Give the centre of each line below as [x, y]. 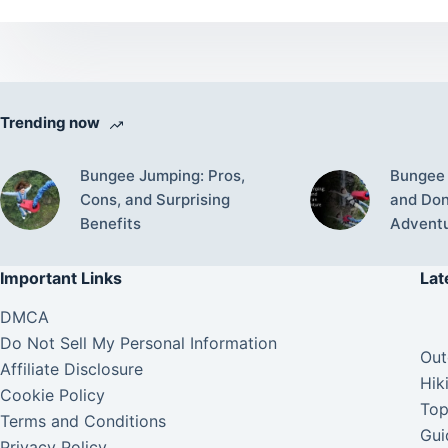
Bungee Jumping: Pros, [162, 175]
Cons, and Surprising [155, 199]
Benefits [110, 223]
